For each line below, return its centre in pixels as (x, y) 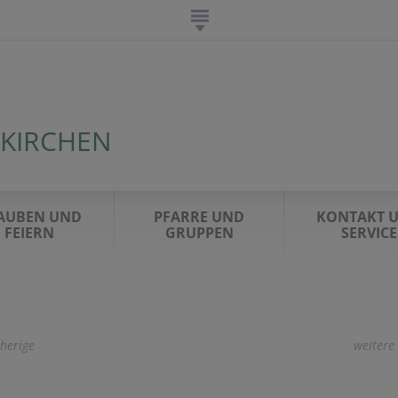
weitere (374, 345)
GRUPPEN (199, 233)
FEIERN (29, 233)
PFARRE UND (199, 217)
